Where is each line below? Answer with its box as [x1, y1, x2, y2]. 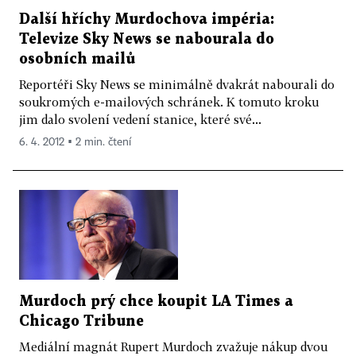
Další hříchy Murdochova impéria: [19, 12, 274, 26]
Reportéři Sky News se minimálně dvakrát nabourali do [19, 76, 335, 91]
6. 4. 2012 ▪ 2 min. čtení [19, 136, 131, 148]
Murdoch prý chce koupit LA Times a [19, 294, 293, 308]
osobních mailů [19, 52, 135, 66]
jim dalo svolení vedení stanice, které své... [19, 111, 261, 126]
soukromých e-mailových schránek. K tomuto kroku [19, 94, 319, 109]
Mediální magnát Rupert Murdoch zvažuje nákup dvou [19, 339, 327, 354]
